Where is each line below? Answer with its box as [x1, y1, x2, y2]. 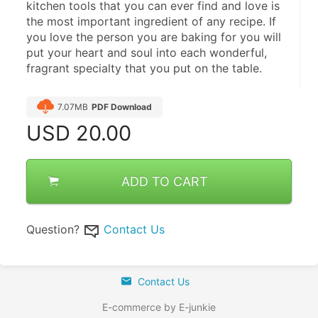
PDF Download [92, 102, 152, 113]
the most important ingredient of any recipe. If [26, 14, 276, 29]
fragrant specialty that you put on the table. [26, 61, 262, 76]
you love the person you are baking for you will [26, 30, 281, 45]
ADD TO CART [121, 174, 208, 190]
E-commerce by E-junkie [102, 301, 216, 314]
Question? [26, 222, 79, 237]
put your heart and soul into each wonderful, [26, 45, 267, 60]
